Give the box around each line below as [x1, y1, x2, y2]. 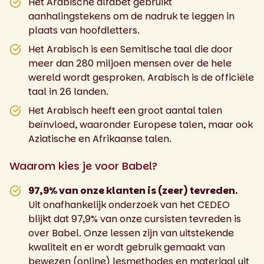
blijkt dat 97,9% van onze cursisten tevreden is [28, 212, 241, 226]
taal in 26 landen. [28, 84, 108, 98]
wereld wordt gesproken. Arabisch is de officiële [28, 70, 254, 84]
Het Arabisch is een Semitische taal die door [28, 42, 233, 56]
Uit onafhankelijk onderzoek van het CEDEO [28, 197, 230, 212]
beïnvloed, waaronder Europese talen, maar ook [28, 117, 253, 131]
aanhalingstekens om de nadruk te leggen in [28, 9, 235, 23]
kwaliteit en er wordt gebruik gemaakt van [28, 240, 225, 254]
